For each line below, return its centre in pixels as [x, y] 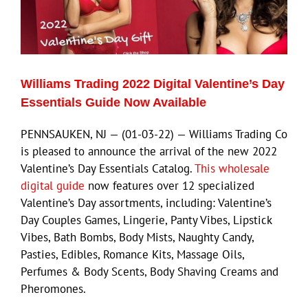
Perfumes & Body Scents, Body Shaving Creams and [150, 271]
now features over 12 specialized [169, 185]
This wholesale [232, 168]
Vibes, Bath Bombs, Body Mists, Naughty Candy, [137, 237]
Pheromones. [53, 288]
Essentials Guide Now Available [113, 102]
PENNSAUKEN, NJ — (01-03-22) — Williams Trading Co [154, 134]
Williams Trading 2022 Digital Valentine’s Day [153, 84]
